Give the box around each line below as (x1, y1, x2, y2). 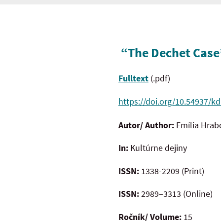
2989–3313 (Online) (141, 188, 213, 200)
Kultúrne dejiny (128, 142, 187, 154)
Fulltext (118, 73, 148, 84)
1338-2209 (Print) (141, 165, 204, 177)
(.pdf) (148, 73, 170, 84)
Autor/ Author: (118, 119, 176, 131)
